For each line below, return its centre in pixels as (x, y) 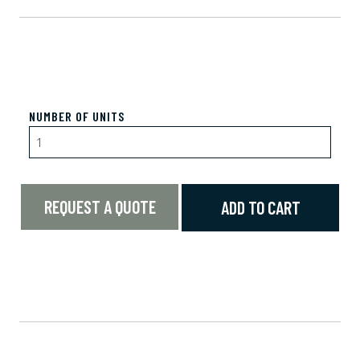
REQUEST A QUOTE (100, 207)
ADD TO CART (260, 208)
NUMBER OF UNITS (77, 117)
